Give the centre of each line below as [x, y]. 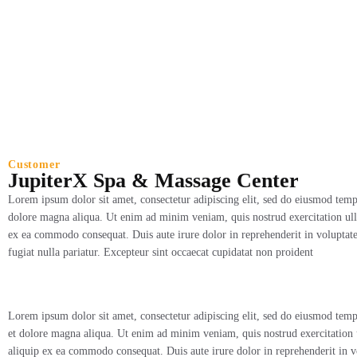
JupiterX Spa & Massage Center [153, 180]
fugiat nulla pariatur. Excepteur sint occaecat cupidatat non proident [161, 252]
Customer [34, 165]
